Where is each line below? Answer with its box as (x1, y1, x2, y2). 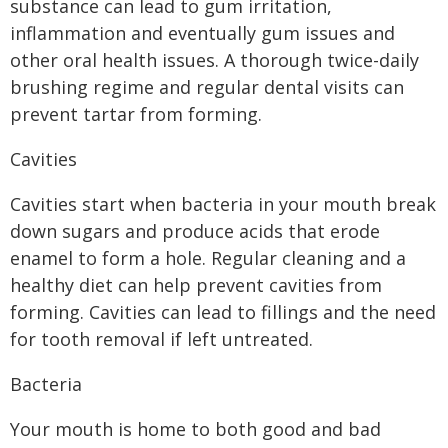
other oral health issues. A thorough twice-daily (10, 48, 419, 72)
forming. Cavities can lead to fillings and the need (10, 300, 436, 324)
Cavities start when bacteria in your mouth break (10, 192, 436, 216)
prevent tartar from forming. (10, 102, 262, 126)
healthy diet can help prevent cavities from (10, 273, 382, 297)
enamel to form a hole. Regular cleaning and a (10, 246, 406, 270)
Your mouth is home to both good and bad (10, 417, 381, 441)
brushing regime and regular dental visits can (10, 75, 404, 99)
